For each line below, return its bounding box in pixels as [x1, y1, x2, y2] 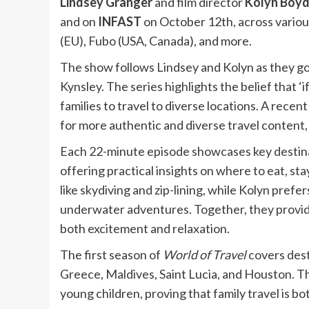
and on [60, 14, 98, 30]
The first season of [60, 247, 161, 263]
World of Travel [161, 247, 246, 263]
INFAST [98, 14, 141, 30]
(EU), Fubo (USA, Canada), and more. [60, 33, 252, 49]
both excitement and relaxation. [60, 221, 230, 237]
